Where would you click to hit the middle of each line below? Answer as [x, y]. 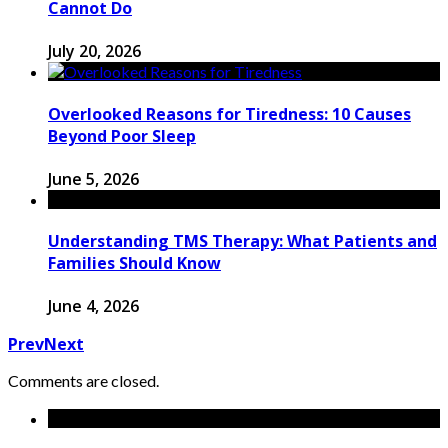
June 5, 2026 [93, 178]
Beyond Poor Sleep [122, 135]
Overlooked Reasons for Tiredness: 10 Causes [229, 113]
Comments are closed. [83, 381]
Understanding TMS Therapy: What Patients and [242, 241]
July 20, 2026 [94, 51]
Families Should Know [134, 263]
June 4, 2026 [93, 306]
